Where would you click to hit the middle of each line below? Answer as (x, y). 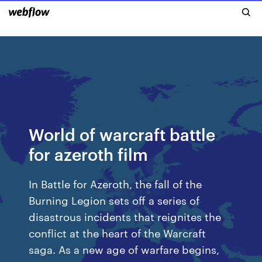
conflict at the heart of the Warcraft (118, 232)
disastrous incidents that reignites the (125, 216)
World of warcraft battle (122, 134)
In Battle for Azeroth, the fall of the (116, 183)
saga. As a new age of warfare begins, (124, 249)
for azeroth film (89, 154)
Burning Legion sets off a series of (114, 200)
